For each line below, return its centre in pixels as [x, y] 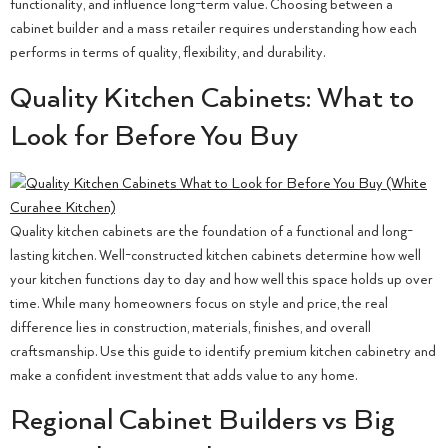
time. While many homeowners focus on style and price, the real [199, 303]
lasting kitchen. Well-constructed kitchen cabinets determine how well [215, 255]
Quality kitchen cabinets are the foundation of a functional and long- [211, 231]
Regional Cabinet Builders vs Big [202, 421]
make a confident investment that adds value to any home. [183, 375]
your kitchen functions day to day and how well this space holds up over [221, 279]
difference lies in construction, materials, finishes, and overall [190, 327]
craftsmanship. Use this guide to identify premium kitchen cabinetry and [223, 351]
